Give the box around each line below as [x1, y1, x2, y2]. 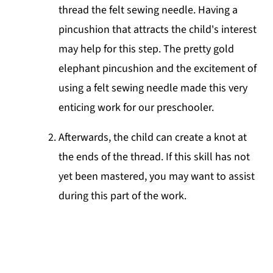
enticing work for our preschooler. [58, 100, 214, 116]
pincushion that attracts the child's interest [58, 22, 257, 38]
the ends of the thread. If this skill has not [58, 149, 250, 165]
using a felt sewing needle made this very [58, 80, 248, 96]
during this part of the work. [58, 188, 187, 204]
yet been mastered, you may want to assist [58, 169, 255, 185]
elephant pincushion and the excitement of [58, 61, 257, 77]
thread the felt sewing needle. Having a [58, 2, 238, 18]
